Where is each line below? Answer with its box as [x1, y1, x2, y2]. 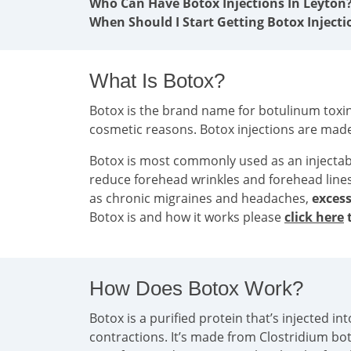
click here [284, 208, 344, 226]
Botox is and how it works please [89, 208, 284, 226]
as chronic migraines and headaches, [89, 190, 312, 207]
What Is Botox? [89, 69, 225, 92]
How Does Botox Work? [89, 277, 303, 300]
